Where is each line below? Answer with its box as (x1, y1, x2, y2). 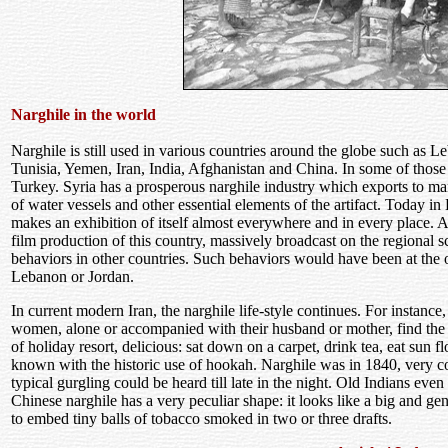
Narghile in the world (11, 106, 156, 123)
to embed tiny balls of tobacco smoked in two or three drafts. (11, 410, 392, 427)
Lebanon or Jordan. (11, 268, 134, 285)
